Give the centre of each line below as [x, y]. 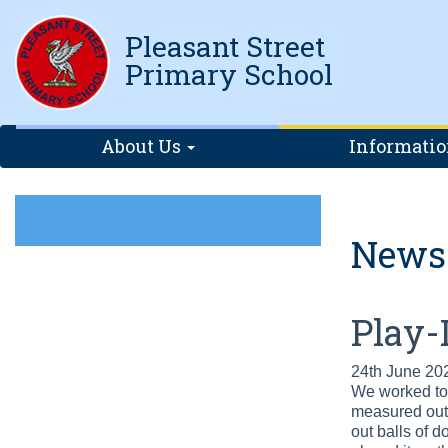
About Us [142, 146]
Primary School [229, 74]
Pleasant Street [225, 46]
